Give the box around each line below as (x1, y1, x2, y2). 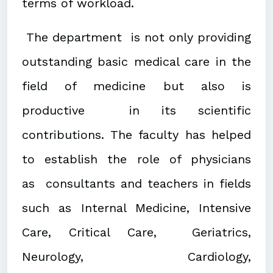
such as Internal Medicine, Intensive (22, 200, 251, 216)
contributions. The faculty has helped (22, 127, 251, 143)
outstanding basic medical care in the (22, 54, 251, 69)
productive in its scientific (22, 103, 251, 118)
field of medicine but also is (22, 79, 251, 94)
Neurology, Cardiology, (22, 249, 251, 264)
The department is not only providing (22, 30, 251, 45)
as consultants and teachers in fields (22, 176, 251, 191)
